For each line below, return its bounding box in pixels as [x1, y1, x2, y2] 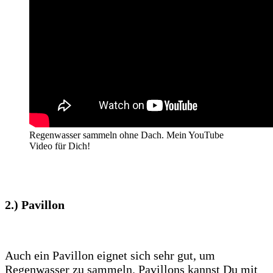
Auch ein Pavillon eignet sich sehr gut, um [5, 249, 215, 263]
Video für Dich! [29, 141, 90, 152]
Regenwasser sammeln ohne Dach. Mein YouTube [29, 130, 224, 141]
